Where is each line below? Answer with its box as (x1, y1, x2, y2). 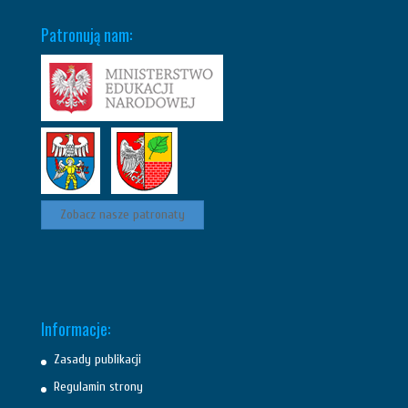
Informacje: (40, 317, 110, 342)
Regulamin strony (53, 379, 143, 395)
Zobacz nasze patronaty (59, 207, 185, 223)
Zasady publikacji (53, 352, 141, 368)
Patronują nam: (40, 23, 132, 47)
